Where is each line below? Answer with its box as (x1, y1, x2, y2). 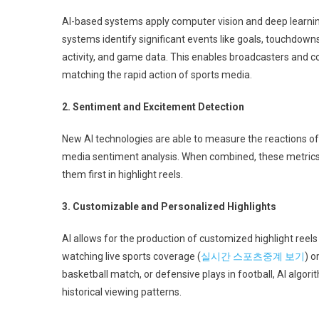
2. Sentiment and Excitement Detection (62, 101, 244, 113)
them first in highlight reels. (62, 169, 183, 180)
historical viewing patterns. (62, 286, 182, 298)
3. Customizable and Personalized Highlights (62, 201, 276, 212)
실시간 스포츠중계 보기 (201, 251, 305, 262)
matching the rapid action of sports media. (62, 69, 252, 80)
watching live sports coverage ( (62, 251, 201, 262)
